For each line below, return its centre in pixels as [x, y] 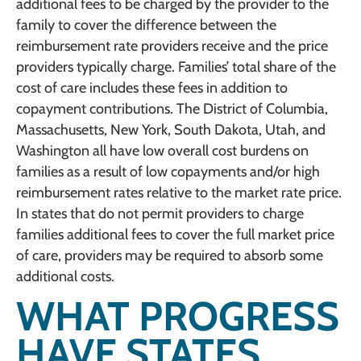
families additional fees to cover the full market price [175, 235]
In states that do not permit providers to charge [160, 214]
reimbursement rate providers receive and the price [172, 46]
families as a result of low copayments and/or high [168, 172]
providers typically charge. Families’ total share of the [176, 67]
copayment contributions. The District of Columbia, [172, 109]
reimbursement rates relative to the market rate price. [179, 193]
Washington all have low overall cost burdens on [162, 151]
